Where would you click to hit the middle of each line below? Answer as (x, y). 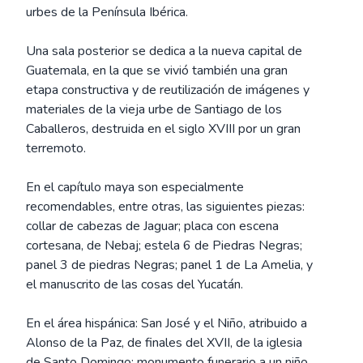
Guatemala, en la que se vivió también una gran (157, 70)
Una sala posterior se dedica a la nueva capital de (164, 51)
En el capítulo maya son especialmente (135, 187)
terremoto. (56, 148)
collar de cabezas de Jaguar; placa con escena (152, 226)
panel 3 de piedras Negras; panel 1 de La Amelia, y (169, 265)
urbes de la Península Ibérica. (107, 12)
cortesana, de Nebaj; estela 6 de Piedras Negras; (164, 246)
